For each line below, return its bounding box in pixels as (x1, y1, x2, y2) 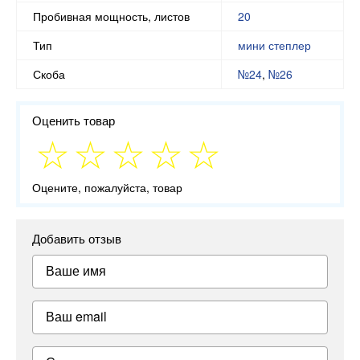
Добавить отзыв (32, 230, 121, 247)
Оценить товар (32, 111, 115, 129)
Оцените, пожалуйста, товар (32, 179, 182, 196)
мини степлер (238, 36, 311, 53)
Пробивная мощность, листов (33, 7, 190, 24)
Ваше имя (46, 261, 106, 280)
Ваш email (46, 307, 107, 326)
